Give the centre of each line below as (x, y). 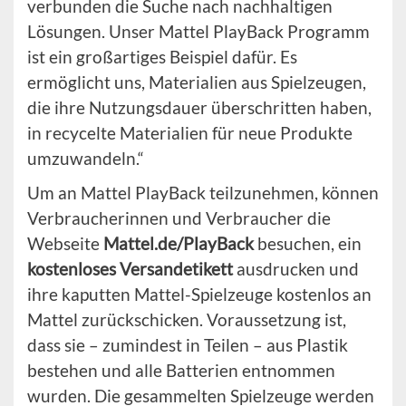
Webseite (65, 244)
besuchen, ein (308, 244)
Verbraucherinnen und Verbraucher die (179, 218)
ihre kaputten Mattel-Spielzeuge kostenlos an (199, 295)
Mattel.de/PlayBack (179, 244)
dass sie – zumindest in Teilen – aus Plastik (188, 345)
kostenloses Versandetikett (130, 269)
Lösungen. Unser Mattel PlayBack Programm (198, 32)
